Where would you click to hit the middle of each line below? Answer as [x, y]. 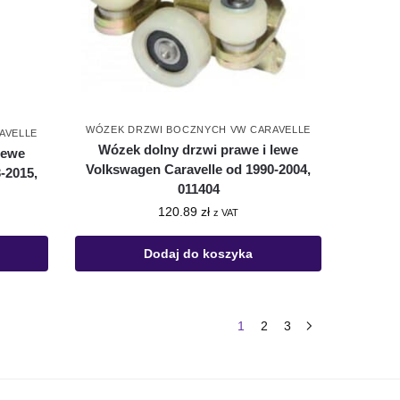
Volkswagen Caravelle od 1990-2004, [199, 170]
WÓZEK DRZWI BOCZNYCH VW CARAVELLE [199, 130]
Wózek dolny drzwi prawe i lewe [199, 150]
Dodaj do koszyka [199, 253]
